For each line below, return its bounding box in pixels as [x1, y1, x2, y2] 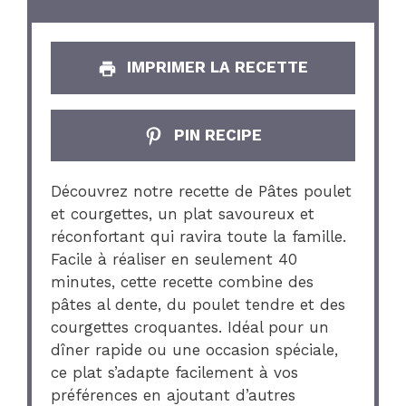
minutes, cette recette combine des [51, 273, 314, 292]
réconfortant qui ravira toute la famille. [51, 227, 347, 246]
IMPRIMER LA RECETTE [122, 58, 309, 77]
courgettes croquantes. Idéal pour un [51, 318, 330, 337]
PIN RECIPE [169, 125, 262, 144]
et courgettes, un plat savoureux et [51, 205, 315, 224]
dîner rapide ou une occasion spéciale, [51, 341, 339, 360]
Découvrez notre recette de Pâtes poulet [51, 182, 353, 201]
